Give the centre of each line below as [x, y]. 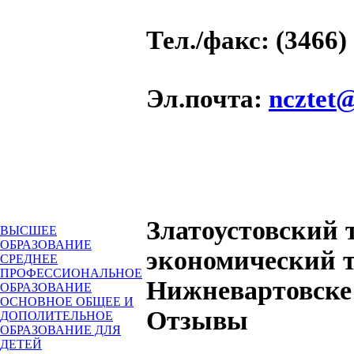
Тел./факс [203, 40]
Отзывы [197, 321]
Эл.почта [200, 98]
